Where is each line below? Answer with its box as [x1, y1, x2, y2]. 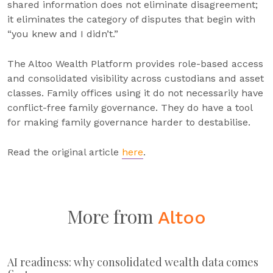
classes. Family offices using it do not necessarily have [7, 87, 263, 99]
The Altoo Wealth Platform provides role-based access [7, 58, 263, 69]
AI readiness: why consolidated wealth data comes [7, 255, 258, 269]
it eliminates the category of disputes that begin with [7, 13, 255, 25]
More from [67, 204, 158, 229]
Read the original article [7, 146, 122, 158]
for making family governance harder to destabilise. [7, 116, 253, 128]
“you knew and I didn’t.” [7, 28, 118, 40]
